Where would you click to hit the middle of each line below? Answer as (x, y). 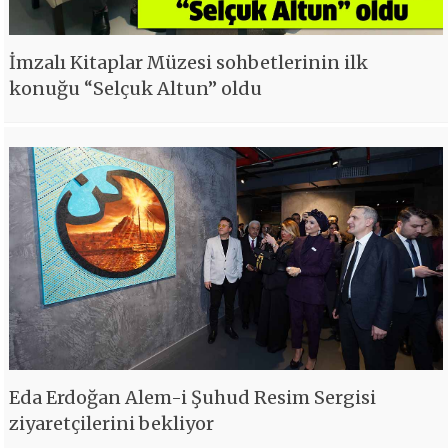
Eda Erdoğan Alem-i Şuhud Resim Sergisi (193, 398)
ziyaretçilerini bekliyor (112, 424)
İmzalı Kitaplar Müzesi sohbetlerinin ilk (189, 62)
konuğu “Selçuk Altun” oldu (136, 88)
